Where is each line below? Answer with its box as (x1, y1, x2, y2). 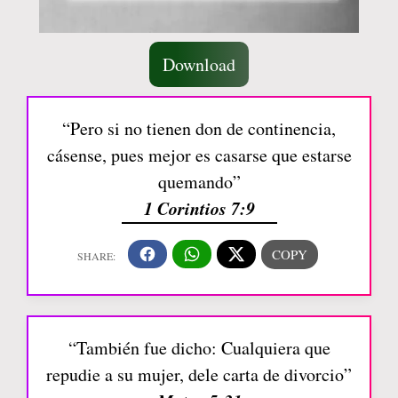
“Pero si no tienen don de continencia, (62, 115, 336, 140)
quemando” (157, 169, 241, 194)
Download (163, 52, 235, 76)
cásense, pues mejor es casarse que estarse (46, 142, 352, 167)
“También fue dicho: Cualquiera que (68, 335, 330, 360)
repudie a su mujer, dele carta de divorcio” (46, 362, 352, 386)
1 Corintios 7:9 (143, 195, 255, 220)
